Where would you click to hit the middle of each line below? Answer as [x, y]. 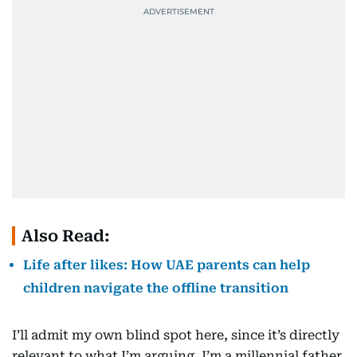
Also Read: [66, 236]
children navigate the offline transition [156, 288]
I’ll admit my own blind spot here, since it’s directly [176, 335]
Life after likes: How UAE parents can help [167, 265]
